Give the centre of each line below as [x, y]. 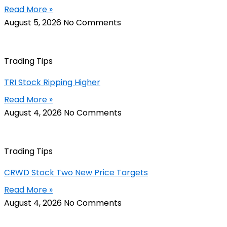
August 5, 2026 [34, 23]
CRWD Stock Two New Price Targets [76, 173]
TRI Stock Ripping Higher [52, 83]
